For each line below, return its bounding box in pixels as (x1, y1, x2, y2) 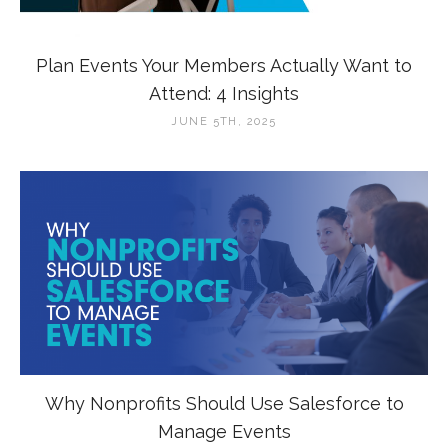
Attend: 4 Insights (149, 82, 299, 104)
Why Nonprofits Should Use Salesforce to (44, 392, 404, 414)
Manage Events (157, 420, 291, 442)
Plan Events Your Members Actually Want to (36, 54, 412, 76)
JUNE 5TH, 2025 (171, 114, 277, 128)
